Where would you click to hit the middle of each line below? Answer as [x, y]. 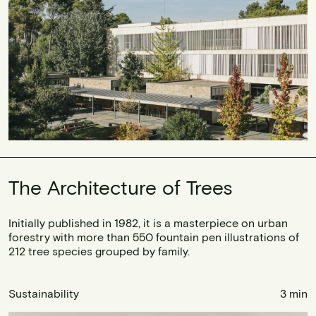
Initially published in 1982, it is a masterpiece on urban [148, 222]
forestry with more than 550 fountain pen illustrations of [154, 236]
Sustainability [44, 293]
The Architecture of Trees [121, 187]
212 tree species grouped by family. [99, 250]
